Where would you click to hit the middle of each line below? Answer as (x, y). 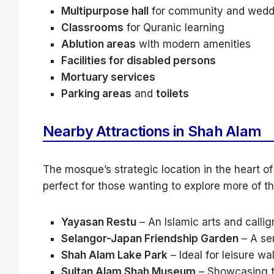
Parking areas (96, 94)
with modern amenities (193, 44)
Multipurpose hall (105, 11)
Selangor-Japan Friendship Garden (150, 239)
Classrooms (92, 28)
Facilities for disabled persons (139, 61)
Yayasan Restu (99, 222)
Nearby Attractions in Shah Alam (152, 131)
